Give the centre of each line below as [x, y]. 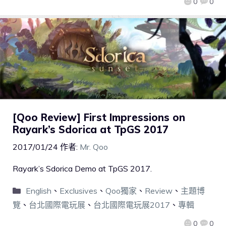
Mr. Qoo [94, 147]
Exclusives [78, 191]
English [38, 191]
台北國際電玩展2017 [132, 205]
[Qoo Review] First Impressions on [99, 118]
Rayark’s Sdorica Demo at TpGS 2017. [82, 169]
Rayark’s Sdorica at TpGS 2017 [91, 130]
